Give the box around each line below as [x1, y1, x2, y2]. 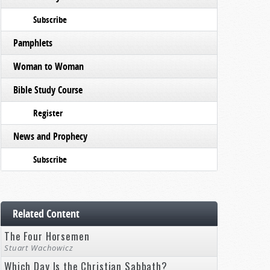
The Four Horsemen [4, 228, 90, 243]
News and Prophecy [13, 130, 87, 143]
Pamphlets [13, 36, 52, 49]
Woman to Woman [13, 60, 84, 73]
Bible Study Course [13, 83, 83, 96]
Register [33, 107, 63, 119]
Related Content [13, 206, 80, 221]
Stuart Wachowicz [4, 242, 74, 253]
